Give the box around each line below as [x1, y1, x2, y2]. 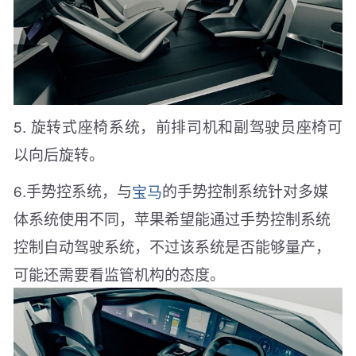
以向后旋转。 [14, 143, 104, 165]
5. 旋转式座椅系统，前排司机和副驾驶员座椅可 [14, 115, 342, 137]
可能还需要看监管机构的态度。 [14, 263, 225, 285]
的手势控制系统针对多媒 [162, 180, 328, 202]
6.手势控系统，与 [14, 180, 132, 202]
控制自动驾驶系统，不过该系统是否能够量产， [14, 235, 331, 257]
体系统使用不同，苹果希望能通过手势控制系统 [14, 207, 331, 230]
